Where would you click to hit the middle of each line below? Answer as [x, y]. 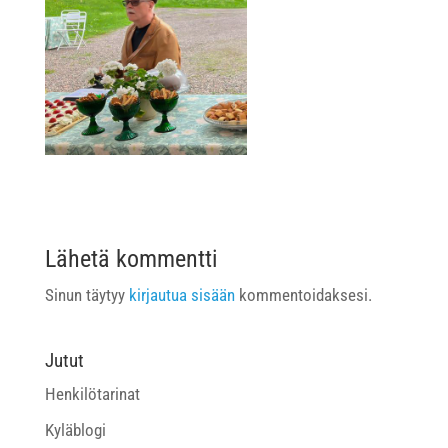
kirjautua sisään [181, 294]
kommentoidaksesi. [303, 294]
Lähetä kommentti [131, 258]
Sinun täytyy [86, 294]
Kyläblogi [75, 430]
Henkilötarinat [92, 393]
